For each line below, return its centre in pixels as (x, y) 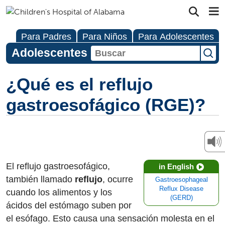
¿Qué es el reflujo (79, 84)
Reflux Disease (181, 189)
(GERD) (181, 198)
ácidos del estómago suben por (69, 205)
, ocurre (118, 179)
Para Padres (46, 37)
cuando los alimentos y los (59, 192)
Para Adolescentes (176, 37)
